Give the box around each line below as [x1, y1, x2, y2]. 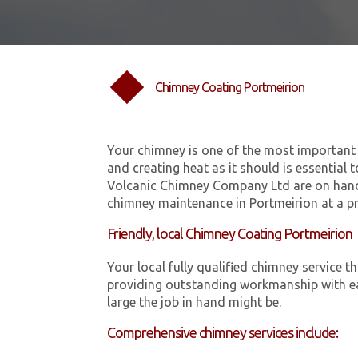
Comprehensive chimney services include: [107, 324, 339, 341]
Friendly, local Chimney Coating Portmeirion [107, 225, 353, 242]
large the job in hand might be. [107, 295, 282, 310]
